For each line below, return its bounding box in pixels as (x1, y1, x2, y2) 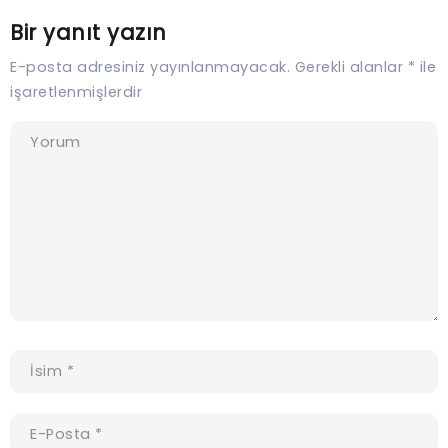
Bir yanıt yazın (10, 18, 167, 48)
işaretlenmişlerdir (10, 82, 142, 103)
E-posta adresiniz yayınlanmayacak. (10, 57, 290, 78)
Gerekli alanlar (294, 57, 408, 78)
